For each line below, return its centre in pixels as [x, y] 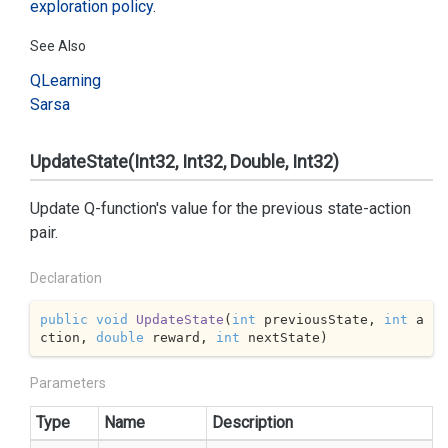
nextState [279, 337]
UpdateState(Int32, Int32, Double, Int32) [184, 161]
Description [252, 422]
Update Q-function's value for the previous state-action [220, 208]
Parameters [68, 383]
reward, [179, 337]
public [63, 319]
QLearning [65, 80]
